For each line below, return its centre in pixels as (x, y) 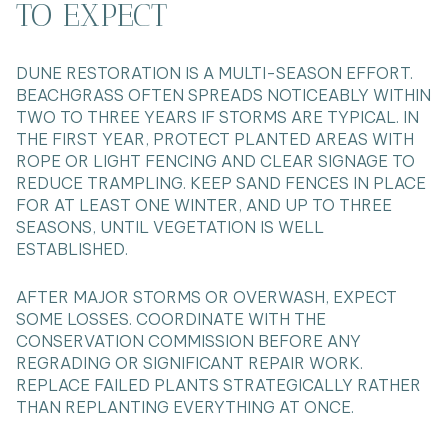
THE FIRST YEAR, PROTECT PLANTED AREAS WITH (215, 138)
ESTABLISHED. (72, 248)
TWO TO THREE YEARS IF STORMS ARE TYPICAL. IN (217, 116)
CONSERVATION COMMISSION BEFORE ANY (188, 341)
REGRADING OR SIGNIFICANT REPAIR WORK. (189, 363)
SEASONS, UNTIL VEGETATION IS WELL (170, 226)
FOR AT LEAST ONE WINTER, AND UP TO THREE (204, 204)
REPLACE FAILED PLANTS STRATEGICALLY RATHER (218, 385)
